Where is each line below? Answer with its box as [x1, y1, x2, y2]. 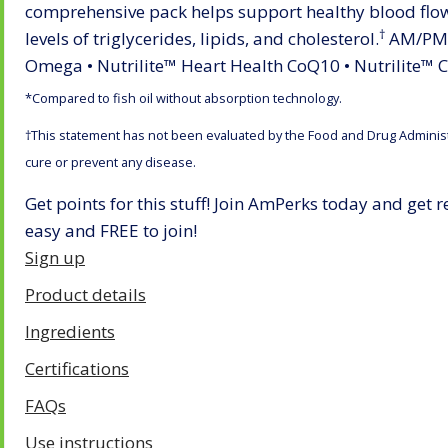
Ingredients [25, 320, 115, 344]
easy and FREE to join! [25, 219, 197, 243]
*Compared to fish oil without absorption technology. [25, 88, 342, 107]
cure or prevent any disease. [25, 152, 196, 171]
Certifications [25, 357, 129, 381]
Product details [25, 283, 146, 307]
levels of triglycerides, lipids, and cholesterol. [25, 27, 379, 51]
